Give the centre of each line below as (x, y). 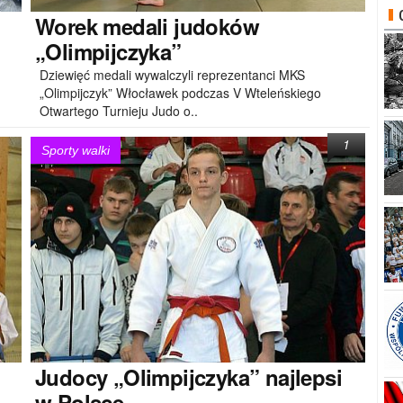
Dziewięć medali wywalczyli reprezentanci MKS (172, 74)
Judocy (72, 376)
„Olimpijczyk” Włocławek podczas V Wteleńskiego (180, 92)
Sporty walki (76, 150)
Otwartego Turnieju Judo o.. (119, 110)
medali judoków (178, 26)
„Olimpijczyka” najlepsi (225, 376)
